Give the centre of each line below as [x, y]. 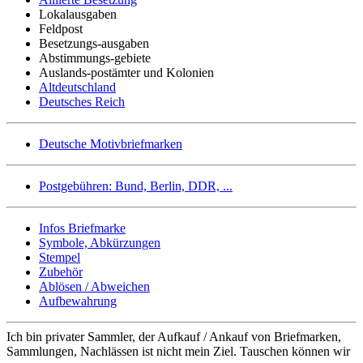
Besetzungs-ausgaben [94, 43]
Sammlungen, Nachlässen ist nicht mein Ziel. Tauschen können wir [178, 351]
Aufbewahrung [78, 301]
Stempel [60, 257]
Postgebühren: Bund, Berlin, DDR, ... [136, 186]
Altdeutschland [77, 87]
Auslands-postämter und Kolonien [126, 72]
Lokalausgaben [78, 14]
